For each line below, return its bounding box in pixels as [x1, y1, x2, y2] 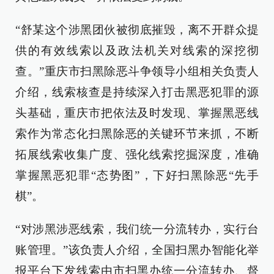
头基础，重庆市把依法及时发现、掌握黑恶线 [15, 106, 259, 119]
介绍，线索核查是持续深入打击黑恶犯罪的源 [15, 86, 259, 98]
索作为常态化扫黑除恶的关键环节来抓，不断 [15, 127, 259, 140]
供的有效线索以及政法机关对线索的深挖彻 [15, 44, 259, 57]
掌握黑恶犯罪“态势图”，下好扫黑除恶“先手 [15, 169, 259, 182]
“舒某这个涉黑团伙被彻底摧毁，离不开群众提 [15, 23, 259, 36]
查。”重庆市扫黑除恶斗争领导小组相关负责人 [15, 65, 259, 78]
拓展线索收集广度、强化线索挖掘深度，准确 [15, 148, 259, 161]
